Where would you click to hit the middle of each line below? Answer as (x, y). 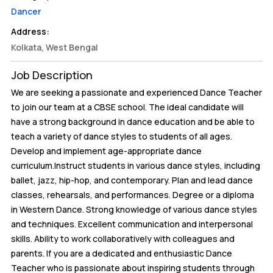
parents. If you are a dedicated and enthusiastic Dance (122, 253)
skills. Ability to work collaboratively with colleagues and (123, 239)
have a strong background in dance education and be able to (133, 122)
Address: (30, 31)
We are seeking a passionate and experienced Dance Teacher (136, 92)
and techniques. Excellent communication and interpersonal (132, 224)
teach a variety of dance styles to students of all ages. (122, 136)
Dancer (26, 11)
